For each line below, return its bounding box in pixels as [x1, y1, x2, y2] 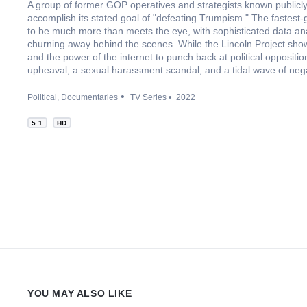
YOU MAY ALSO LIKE [27, 287, 132, 299]
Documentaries [61, 93, 118, 102]
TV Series [130, 93, 167, 102]
